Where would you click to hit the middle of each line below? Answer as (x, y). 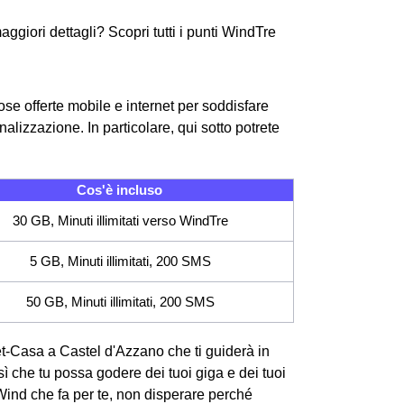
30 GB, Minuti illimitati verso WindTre (120, 220)
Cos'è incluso (119, 189)
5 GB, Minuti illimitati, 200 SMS (120, 261)
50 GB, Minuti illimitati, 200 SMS (120, 301)
